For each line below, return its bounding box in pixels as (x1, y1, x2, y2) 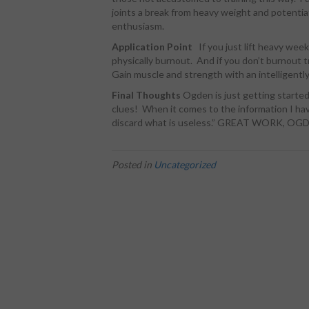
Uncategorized (154, 159, 216, 171)
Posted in (112, 159, 154, 171)
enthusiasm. (112, 20, 164, 32)
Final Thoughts (112, 89, 181, 101)
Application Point (112, 41, 197, 53)
